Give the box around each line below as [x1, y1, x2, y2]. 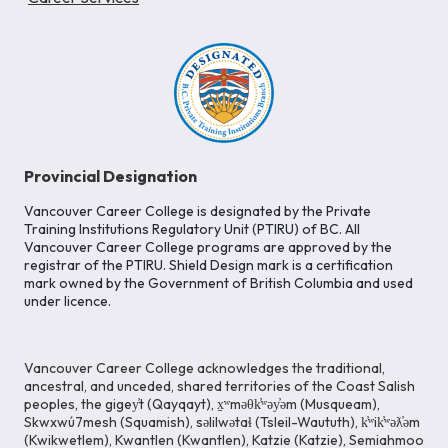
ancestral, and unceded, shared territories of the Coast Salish [24, 377, 415, 396]
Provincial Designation [24, 166, 197, 187]
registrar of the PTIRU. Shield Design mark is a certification [24, 256, 393, 275]
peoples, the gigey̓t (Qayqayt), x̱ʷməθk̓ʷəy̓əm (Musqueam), [24, 395, 380, 414]
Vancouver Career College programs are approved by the [24, 238, 392, 257]
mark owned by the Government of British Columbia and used [24, 274, 413, 293]
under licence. [24, 292, 111, 311]
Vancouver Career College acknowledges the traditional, [24, 359, 385, 378]
